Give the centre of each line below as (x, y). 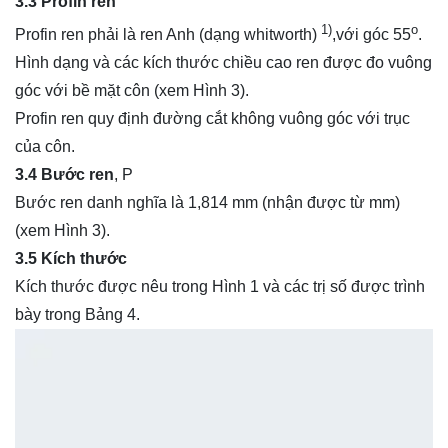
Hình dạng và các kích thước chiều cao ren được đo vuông (223, 63)
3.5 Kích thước (71, 259)
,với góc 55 (371, 35)
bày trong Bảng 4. (77, 315)
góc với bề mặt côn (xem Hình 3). (132, 91)
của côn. (45, 147)
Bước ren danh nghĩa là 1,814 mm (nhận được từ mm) (207, 203)
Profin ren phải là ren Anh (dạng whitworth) (168, 35)
